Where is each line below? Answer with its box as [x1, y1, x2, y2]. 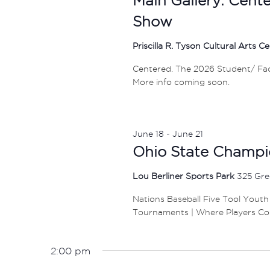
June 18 [132, 128, 164, 139]
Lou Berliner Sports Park [132, 171, 237, 181]
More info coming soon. [132, 77, 230, 87]
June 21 [172, 128, 203, 139]
